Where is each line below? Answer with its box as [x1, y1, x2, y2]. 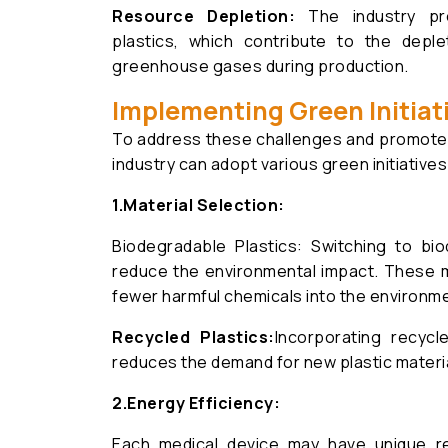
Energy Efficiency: [127, 392, 280, 414]
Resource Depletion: [112, 5, 309, 27]
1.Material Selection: [112, 194, 285, 216]
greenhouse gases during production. [112, 55, 409, 77]
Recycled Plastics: [112, 326, 275, 348]
